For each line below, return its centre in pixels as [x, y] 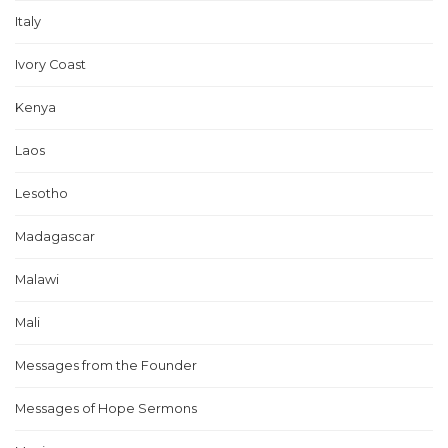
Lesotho [41, 193]
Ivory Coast [50, 64]
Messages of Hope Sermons [106, 408]
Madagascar [55, 236]
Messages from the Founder [106, 365]
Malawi [37, 279]
